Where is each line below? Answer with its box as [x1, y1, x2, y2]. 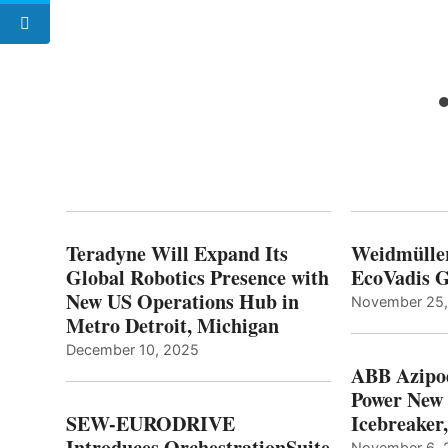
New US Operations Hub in [66, 286, 299, 316]
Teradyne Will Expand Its [66, 238, 288, 268]
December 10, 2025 [66, 340, 199, 358]
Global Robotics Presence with [66, 262, 329, 292]
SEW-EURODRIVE [66, 408, 235, 438]
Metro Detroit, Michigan [66, 310, 279, 340]
